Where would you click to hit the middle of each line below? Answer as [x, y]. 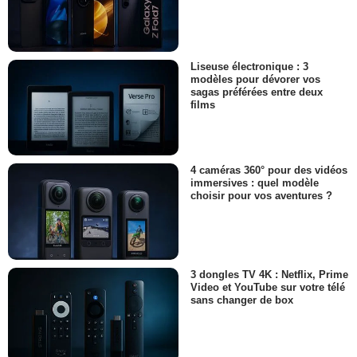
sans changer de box [242, 300]
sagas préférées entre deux [257, 92]
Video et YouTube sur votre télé [268, 287]
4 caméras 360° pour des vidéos [269, 171]
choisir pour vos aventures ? [261, 196]
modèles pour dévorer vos [255, 80]
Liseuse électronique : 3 [249, 66]
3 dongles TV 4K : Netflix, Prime [269, 274]
